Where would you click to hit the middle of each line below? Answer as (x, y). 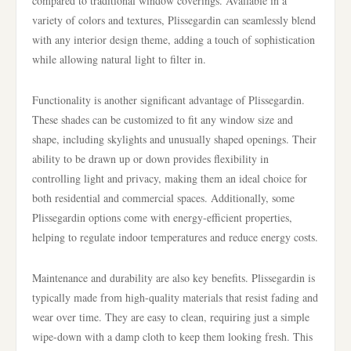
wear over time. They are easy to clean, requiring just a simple (171, 317)
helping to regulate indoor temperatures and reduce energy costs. (175, 237)
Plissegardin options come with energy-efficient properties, (162, 217)
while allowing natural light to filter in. (119, 59)
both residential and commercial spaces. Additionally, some (163, 198)
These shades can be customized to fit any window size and (163, 119)
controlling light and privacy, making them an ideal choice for (170, 178)
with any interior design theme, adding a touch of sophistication (174, 40)
